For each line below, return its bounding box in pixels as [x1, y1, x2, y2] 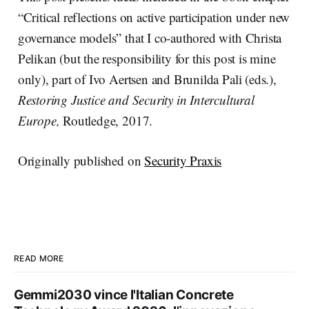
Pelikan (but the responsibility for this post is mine [17, 49, 276, 67]
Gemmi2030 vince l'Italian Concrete [14, 286, 234, 303]
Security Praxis [144, 151, 222, 169]
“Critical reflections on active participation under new [17, 8, 290, 26]
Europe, [17, 111, 60, 129]
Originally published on [17, 151, 145, 169]
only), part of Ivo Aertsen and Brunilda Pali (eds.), [17, 70, 277, 88]
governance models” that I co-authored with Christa [17, 28, 282, 46]
